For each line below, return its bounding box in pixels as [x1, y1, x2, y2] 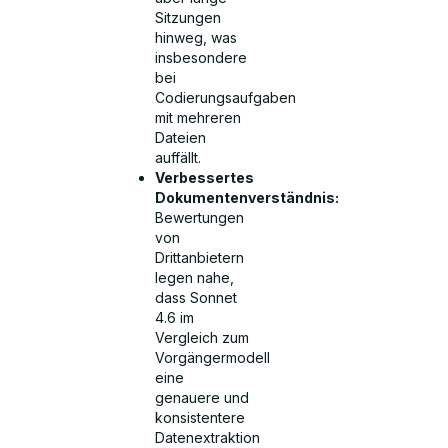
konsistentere [155, 409, 246, 427]
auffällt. [155, 149, 202, 167]
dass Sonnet [155, 289, 238, 307]
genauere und [155, 389, 250, 407]
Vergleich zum [155, 329, 250, 347]
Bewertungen [155, 209, 245, 227]
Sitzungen [155, 9, 222, 27]
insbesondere [155, 49, 248, 67]
